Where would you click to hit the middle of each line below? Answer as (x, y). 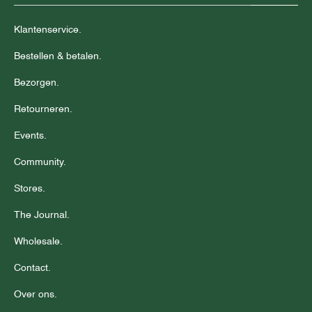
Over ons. (36, 294)
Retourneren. (43, 109)
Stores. (30, 188)
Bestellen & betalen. (58, 56)
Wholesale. (38, 241)
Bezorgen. (37, 83)
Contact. (32, 268)
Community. (40, 162)
